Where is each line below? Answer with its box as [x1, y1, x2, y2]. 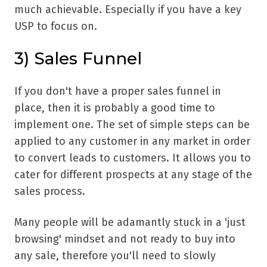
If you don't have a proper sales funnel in [14, 85, 221, 98]
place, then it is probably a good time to [14, 101, 215, 115]
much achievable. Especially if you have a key [14, 3, 241, 17]
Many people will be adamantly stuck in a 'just [14, 216, 246, 229]
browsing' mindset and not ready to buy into [14, 232, 235, 246]
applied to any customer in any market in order [14, 135, 250, 148]
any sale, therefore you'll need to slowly [14, 249, 216, 263]
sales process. [14, 185, 85, 198]
